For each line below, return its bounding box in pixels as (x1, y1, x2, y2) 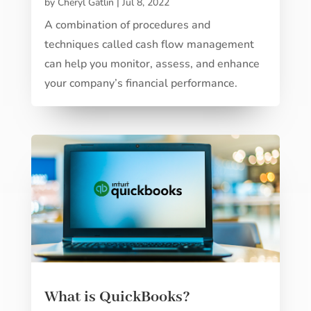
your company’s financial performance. (44, 75, 237, 91)
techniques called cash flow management (44, 36, 254, 52)
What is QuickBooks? (44, 287, 190, 308)
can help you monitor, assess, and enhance (44, 56, 260, 72)
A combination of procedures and (44, 17, 210, 33)
